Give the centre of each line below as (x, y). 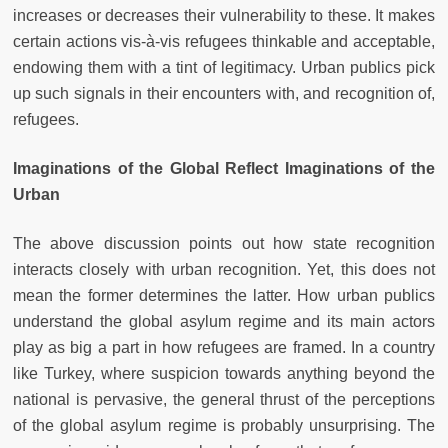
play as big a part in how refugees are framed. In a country (224, 347)
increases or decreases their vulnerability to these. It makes (224, 15)
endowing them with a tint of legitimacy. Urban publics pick (224, 67)
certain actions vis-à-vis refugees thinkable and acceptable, (224, 41)
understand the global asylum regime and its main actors (224, 321)
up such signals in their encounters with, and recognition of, (224, 93)
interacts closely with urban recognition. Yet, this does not (224, 269)
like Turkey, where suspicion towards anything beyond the (224, 373)
